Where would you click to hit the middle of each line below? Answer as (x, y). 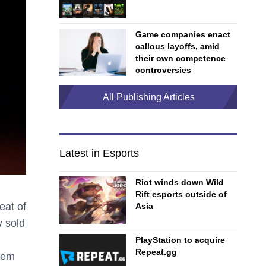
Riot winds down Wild (180, 182)
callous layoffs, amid (178, 46)
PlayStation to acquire (180, 240)
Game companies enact (183, 34)
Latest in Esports (99, 153)
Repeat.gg (156, 252)
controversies (163, 70)
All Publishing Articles (148, 97)
